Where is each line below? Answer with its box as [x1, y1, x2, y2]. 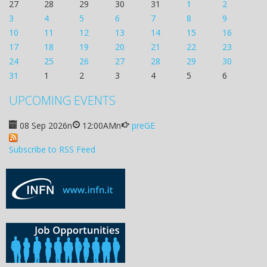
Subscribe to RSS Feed [9, 144, 95, 155]
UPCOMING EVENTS [9, 92, 116, 108]
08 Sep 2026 [19, 120, 67, 131]
